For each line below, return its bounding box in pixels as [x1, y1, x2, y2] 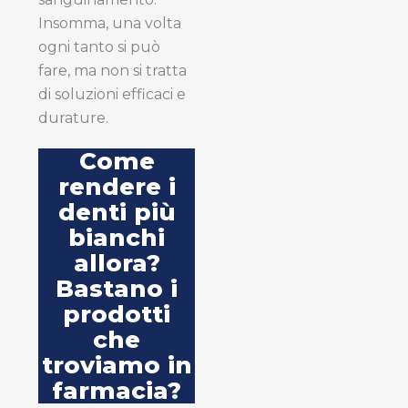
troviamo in [41, 350, 192, 380]
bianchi [68, 222, 165, 252]
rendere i [57, 171, 176, 201]
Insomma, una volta [38, 14, 181, 32]
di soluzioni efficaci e [38, 85, 186, 103]
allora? [73, 248, 160, 278]
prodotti [63, 299, 170, 329]
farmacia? [52, 375, 181, 405]
